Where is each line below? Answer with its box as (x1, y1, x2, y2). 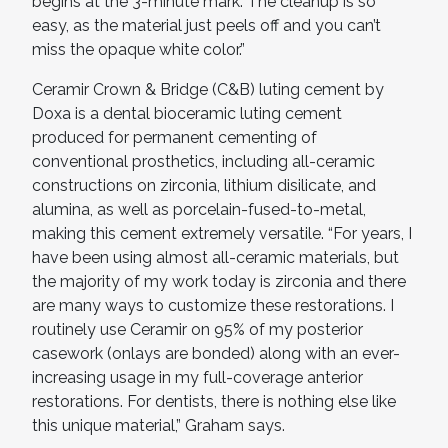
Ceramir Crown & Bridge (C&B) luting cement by (32, 79, 384, 99)
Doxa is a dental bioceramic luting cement (32, 103, 342, 123)
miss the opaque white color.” (32, 39, 245, 59)
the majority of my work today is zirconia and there (32, 271, 406, 291)
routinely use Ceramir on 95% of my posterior (32, 319, 363, 339)
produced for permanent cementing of (32, 127, 317, 147)
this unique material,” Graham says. (32, 415, 285, 435)
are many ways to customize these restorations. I (32, 295, 394, 315)
